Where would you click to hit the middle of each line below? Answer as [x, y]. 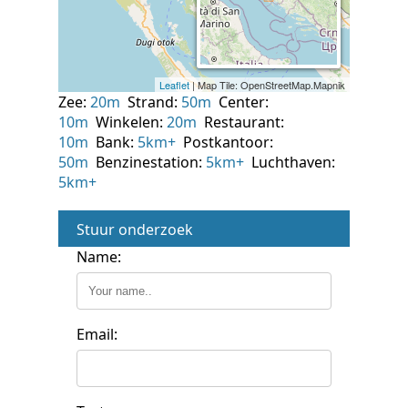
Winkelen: [127, 122]
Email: [97, 334]
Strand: [151, 102]
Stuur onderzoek [135, 229]
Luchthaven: [290, 162]
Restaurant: [240, 122]
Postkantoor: [224, 142]
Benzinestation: [147, 162]
